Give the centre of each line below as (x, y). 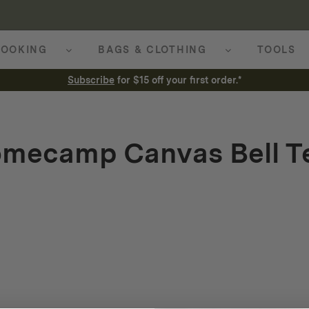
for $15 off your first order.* (178, 80)
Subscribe (91, 80)
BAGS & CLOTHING (152, 50)
